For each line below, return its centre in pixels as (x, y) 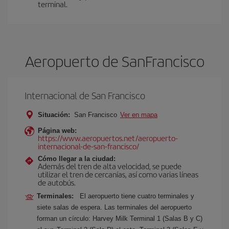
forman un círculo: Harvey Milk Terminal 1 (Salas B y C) (120, 219)
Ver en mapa (139, 115)
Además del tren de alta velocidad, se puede (110, 166)
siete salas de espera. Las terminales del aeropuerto (114, 207)
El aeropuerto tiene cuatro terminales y (137, 196)
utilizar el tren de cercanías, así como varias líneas (118, 174)
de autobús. (57, 182)
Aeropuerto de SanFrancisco (114, 61)
